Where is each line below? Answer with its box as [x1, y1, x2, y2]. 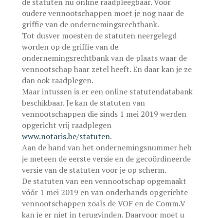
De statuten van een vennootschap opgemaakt [21, 176, 186, 186]
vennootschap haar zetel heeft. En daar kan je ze [21, 64, 192, 74]
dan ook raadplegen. [21, 75, 93, 86]
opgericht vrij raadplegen [21, 120, 111, 130]
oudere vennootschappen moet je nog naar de [21, 8, 184, 18]
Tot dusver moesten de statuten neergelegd [21, 30, 177, 41]
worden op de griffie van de [21, 41, 118, 52]
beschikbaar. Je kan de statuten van [21, 97, 145, 108]
